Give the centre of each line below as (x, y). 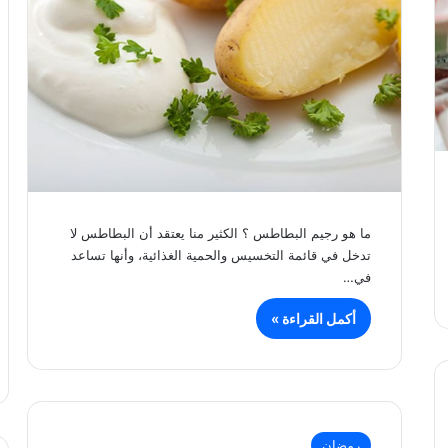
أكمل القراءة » (314, 318)
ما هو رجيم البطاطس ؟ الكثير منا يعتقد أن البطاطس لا (221, 232)
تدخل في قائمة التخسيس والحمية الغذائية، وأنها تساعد (221, 254)
